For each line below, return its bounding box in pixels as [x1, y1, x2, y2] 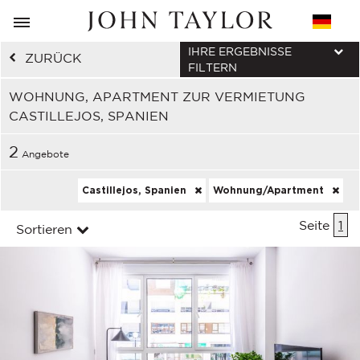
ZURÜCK [25, 51, 82, 65]
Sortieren [16, 222, 72, 236]
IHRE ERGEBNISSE [188, 45, 292, 58]
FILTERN [188, 61, 237, 74]
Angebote [18, 149, 69, 159]
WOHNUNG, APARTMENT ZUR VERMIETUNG [9, 89, 305, 104]
